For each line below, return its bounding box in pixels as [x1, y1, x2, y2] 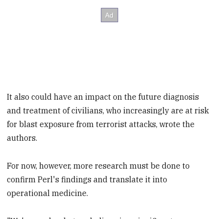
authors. [7, 133, 38, 143]
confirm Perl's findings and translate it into [7, 175, 168, 185]
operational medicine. [7, 188, 88, 198]
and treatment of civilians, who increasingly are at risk [7, 106, 209, 116]
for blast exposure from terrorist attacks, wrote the [7, 119, 195, 130]
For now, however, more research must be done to [7, 161, 190, 171]
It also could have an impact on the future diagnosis [7, 92, 199, 102]
